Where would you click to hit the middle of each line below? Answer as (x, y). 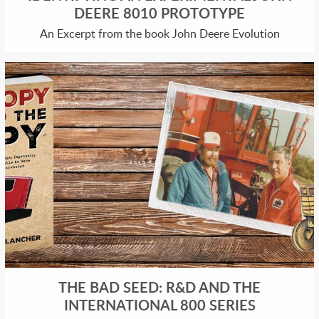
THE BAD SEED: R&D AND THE (159, 287)
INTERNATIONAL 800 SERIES (159, 304)
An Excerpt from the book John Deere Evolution (159, 34)
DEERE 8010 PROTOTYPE (159, 13)
